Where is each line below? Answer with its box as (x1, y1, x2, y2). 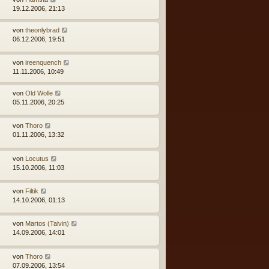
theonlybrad (25, 26, 59, 34)
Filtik (25, 187, 38, 195)
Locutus (25, 154, 49, 162)
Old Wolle (25, 89, 53, 97)
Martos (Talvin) (25, 220, 69, 228)
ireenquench (25, 58, 61, 66)
